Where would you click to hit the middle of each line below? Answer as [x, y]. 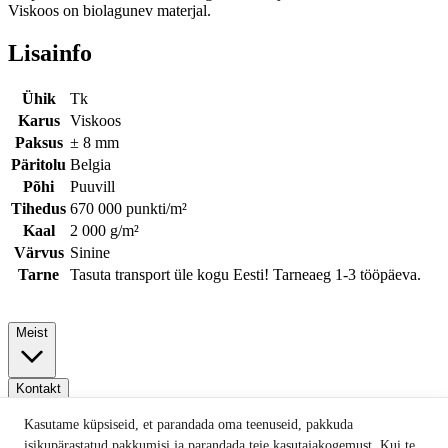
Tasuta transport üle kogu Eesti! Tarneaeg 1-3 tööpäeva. [245, 274]
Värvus [38, 252]
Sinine [90, 252]
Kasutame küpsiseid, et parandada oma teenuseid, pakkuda [188, 423]
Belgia [90, 164]
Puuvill [92, 186]
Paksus [38, 142]
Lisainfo [50, 52]
